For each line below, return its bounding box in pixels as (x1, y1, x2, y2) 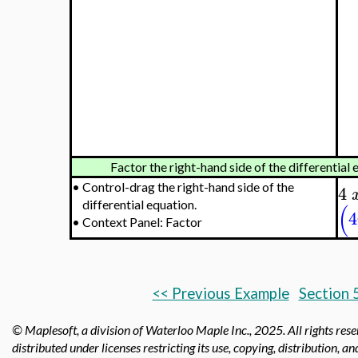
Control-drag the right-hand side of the (82, 179, 294, 194)
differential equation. (82, 197, 197, 212)
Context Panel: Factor (82, 214, 202, 229)
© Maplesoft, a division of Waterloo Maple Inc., (12, 322, 254, 337)
